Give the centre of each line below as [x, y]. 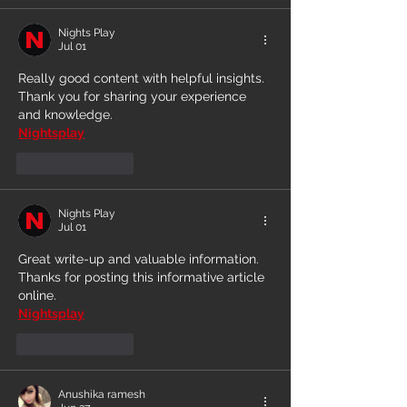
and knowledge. [65, 114]
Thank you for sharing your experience [134, 96]
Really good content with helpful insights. [143, 78]
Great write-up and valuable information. [140, 258]
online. [37, 295]
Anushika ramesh [102, 394]
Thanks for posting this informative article [143, 277]
